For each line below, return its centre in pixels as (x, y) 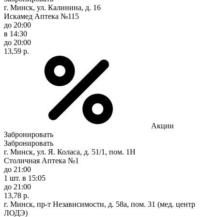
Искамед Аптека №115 (41, 16)
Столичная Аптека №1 (41, 160)
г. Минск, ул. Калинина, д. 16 (52, 7)
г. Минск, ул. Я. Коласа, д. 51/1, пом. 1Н (70, 152)
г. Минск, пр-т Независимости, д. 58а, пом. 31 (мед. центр (100, 204)
